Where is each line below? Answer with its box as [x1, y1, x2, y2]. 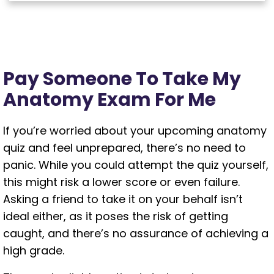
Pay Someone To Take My [3, 66, 241, 92]
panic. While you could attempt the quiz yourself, [3, 157, 268, 172]
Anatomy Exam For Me [3, 87, 216, 113]
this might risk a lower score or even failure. [3, 174, 240, 190]
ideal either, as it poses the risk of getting [3, 209, 228, 224]
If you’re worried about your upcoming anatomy [3, 123, 267, 138]
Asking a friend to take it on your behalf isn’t [3, 191, 243, 207]
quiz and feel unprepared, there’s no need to [3, 140, 246, 155]
